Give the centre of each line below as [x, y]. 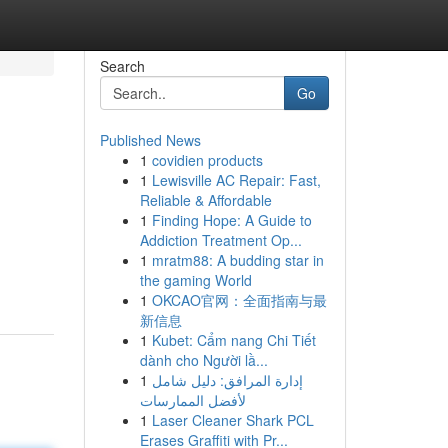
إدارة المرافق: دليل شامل [227, 380]
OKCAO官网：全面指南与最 [239, 300]
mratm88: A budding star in [237, 260]
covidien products [207, 160]
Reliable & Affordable [205, 200]
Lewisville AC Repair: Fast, [236, 180]
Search [122, 66]
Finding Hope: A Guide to [231, 220]
